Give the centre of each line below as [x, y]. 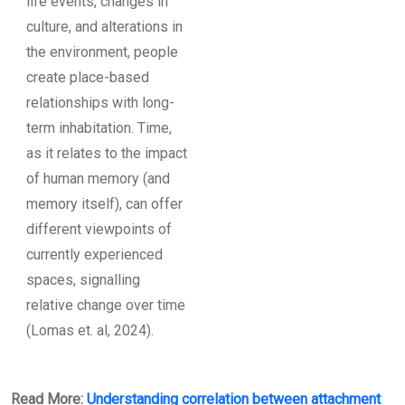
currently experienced [94, 254]
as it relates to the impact [106, 153]
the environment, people [102, 52]
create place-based [87, 77]
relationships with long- [100, 102]
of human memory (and [98, 178]
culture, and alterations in [104, 26]
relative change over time [105, 305]
